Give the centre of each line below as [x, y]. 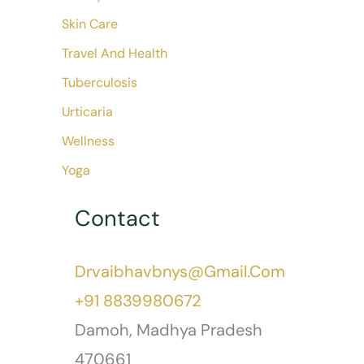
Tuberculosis [100, 82]
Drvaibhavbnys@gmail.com [180, 271]
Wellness [88, 141]
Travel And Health [115, 53]
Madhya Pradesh [199, 330]
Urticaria [87, 112]
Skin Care [90, 24]
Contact [117, 218]
